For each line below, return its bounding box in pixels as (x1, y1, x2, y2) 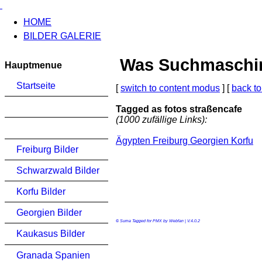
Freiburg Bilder (16, 144, 78, 154)
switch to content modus (120, 83, 220, 94)
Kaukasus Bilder (16, 229, 85, 239)
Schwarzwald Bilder (16, 165, 99, 175)
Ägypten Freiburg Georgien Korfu (116, 136, 253, 146)
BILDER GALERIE (23, 31, 101, 41)
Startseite (16, 81, 56, 91)
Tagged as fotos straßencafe (116, 104, 242, 115)
